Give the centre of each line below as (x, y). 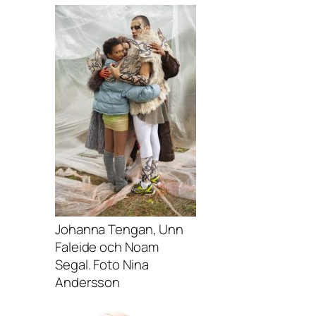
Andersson (88, 282)
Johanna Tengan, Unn (120, 230)
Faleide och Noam (107, 247)
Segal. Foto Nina (102, 265)
